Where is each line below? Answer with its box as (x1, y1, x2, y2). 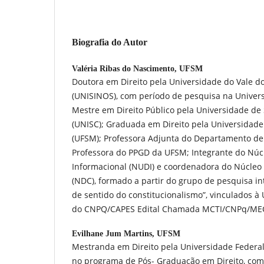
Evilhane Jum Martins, (72, 229, 157, 238)
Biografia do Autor (72, 37, 147, 47)
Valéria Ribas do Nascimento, (72, 64, 179, 73)
